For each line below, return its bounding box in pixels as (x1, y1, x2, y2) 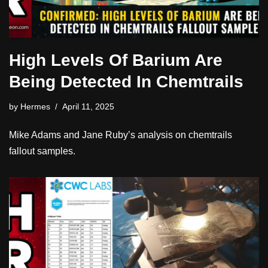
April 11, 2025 (62, 102, 114, 112)
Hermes (20, 102, 50, 112)
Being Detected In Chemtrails (9, 72, 243, 92)
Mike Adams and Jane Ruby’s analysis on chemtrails (9, 130, 232, 141)
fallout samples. (9, 146, 75, 157)
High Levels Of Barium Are (9, 51, 223, 70)
